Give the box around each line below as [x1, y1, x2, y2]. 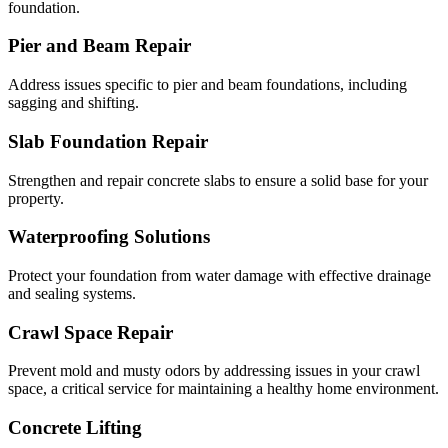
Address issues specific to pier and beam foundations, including [8, 76, 407, 94]
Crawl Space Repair [8, 321, 173, 343]
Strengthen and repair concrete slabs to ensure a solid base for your [8, 171, 428, 189]
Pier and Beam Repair [8, 35, 191, 57]
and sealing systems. [8, 285, 136, 302]
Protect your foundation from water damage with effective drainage [8, 267, 431, 284]
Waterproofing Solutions [8, 226, 210, 248]
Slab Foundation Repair [8, 130, 208, 152]
